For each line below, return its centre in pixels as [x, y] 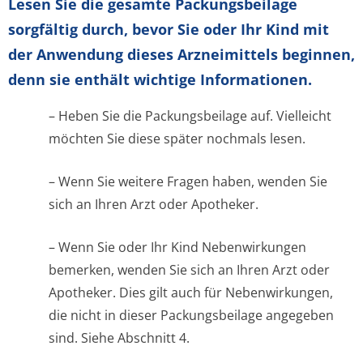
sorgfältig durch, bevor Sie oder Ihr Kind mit [169, 29]
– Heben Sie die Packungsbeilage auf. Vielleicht [190, 116]
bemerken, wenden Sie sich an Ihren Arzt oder [189, 270]
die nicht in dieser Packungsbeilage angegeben [191, 315]
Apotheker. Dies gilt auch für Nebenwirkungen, [191, 293]
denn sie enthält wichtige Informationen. [160, 79]
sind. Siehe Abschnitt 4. [119, 338]
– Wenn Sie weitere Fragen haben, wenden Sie [188, 181]
